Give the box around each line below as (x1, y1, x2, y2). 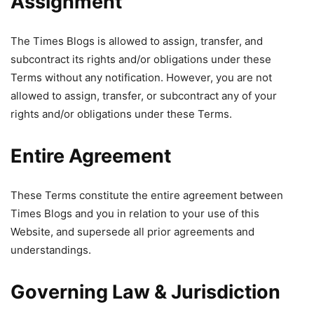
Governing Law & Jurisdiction (11, 280, 280, 303)
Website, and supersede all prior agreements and (11, 225, 254, 238)
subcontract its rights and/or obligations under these (11, 53, 271, 66)
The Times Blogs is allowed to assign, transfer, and (11, 34, 263, 48)
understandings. (11, 243, 91, 257)
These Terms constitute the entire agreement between (11, 189, 283, 202)
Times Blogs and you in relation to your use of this (11, 207, 259, 220)
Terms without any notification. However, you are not (11, 71, 272, 84)
